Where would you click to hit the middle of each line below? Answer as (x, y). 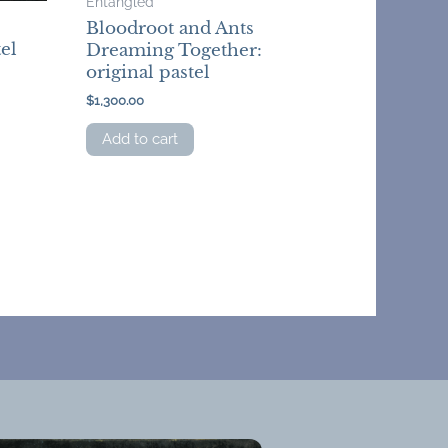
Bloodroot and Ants (170, 29)
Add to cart (140, 138)
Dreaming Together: (174, 51)
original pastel (148, 73)
